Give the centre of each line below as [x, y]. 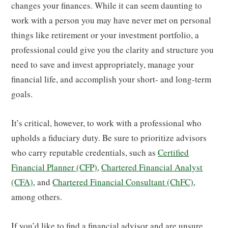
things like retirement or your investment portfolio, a [105, 35]
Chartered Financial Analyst [152, 167]
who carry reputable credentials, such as [85, 152]
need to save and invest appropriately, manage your [103, 64]
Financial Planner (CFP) [54, 167]
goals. [22, 94]
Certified [174, 152]
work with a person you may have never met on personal [111, 20]
